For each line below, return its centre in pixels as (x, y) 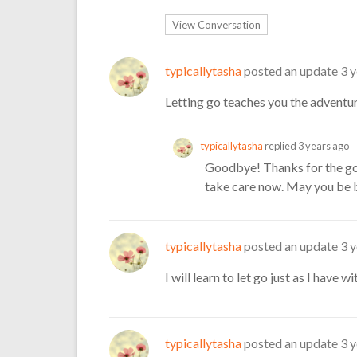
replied (280, 145)
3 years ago (324, 145)
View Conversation (216, 24)
